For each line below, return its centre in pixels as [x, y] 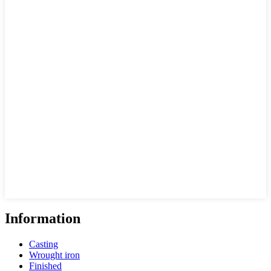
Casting [44, 244]
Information [43, 218]
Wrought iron [54, 255]
